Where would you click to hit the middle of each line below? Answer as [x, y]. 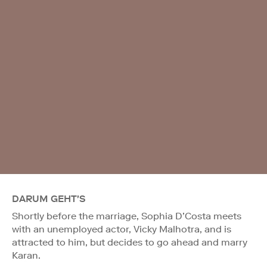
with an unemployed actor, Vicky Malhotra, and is [122, 229]
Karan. [26, 255]
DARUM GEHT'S [49, 198]
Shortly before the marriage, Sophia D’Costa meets [127, 216]
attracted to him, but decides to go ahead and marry [130, 242]
